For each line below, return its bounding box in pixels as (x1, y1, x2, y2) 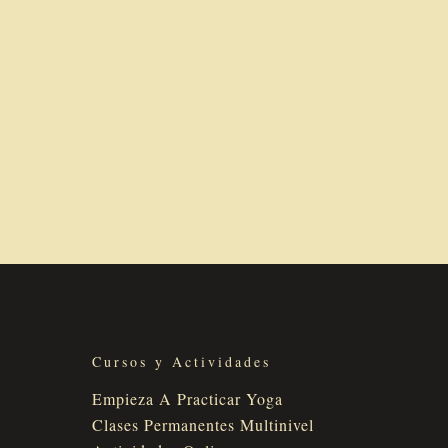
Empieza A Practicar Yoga (91, 387, 283, 409)
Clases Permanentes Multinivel (91, 413, 314, 435)
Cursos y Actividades (91, 351, 271, 371)
